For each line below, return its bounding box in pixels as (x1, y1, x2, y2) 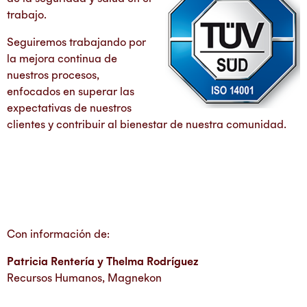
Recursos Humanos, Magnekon (7, 271, 162, 284)
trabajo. (7, 8, 47, 21)
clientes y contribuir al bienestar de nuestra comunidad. (7, 118, 286, 131)
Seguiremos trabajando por (7, 36, 146, 49)
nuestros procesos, (7, 69, 99, 82)
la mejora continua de (7, 52, 117, 65)
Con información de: (7, 228, 110, 241)
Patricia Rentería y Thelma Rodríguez (7, 255, 199, 268)
